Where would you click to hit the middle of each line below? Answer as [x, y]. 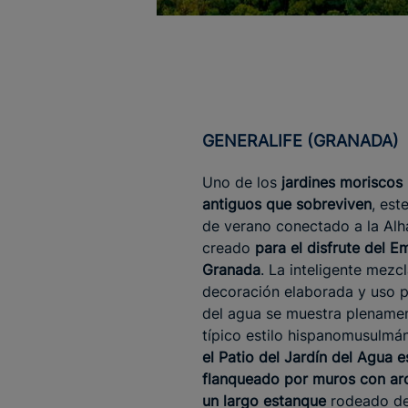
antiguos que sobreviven [287, 204]
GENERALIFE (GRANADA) [306, 141]
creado [229, 248]
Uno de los [242, 183]
